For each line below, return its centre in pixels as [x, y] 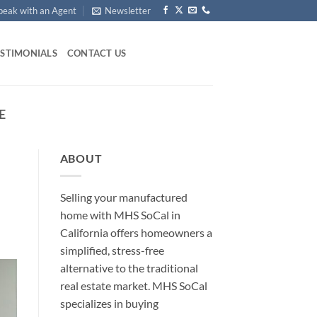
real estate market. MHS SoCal [133, 285]
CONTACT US [97, 53]
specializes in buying [109, 303]
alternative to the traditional [129, 267]
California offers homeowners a [136, 232]
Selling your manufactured [123, 197]
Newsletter [128, 11]
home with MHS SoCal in [120, 214]
